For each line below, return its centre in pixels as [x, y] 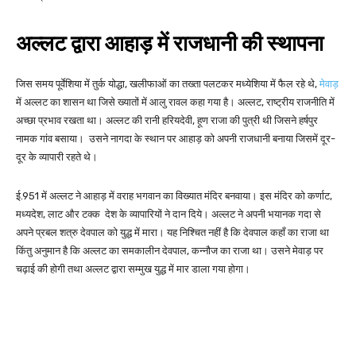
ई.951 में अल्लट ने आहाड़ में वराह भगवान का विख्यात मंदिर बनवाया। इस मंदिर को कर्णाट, [174, 196]
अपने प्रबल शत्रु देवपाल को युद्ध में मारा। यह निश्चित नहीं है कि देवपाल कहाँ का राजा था [172, 233]
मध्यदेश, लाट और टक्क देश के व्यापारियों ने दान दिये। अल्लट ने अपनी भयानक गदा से [168, 215]
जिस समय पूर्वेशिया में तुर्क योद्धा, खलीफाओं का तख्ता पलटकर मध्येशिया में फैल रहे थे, [168, 84]
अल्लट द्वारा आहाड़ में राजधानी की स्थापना [170, 44]
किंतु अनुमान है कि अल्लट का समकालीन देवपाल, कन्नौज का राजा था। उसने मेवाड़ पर [170, 251]
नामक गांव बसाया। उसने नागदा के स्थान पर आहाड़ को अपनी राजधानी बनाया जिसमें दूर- [176, 139]
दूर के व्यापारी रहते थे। [57, 157]
